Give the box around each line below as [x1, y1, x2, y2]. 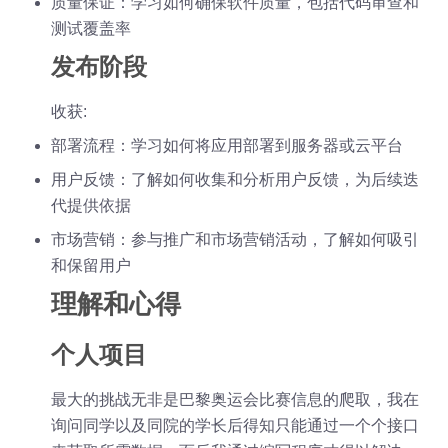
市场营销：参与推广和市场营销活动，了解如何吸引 [51, 230, 420, 248]
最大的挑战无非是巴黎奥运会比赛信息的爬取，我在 [51, 390, 420, 408]
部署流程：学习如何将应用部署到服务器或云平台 [51, 136, 404, 154]
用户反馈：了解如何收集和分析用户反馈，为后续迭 [51, 170, 420, 188]
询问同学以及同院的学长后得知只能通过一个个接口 [51, 416, 420, 434]
